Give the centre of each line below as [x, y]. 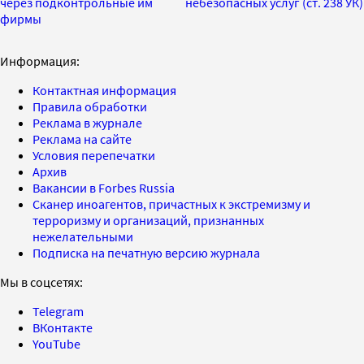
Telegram [58, 311]
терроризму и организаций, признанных [148, 220]
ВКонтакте [63, 327]
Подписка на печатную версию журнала [146, 252]
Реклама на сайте [82, 139]
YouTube [56, 343]
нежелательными [83, 236]
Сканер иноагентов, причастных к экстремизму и [171, 204]
